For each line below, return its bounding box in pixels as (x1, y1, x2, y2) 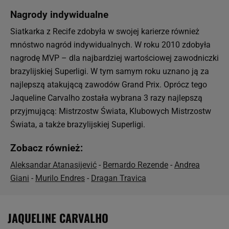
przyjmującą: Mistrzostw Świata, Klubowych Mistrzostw (10, 106, 211, 116)
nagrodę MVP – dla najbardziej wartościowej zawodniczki (10, 53, 219, 63)
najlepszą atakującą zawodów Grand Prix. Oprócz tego (10, 80, 207, 89)
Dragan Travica (91, 173, 146, 183)
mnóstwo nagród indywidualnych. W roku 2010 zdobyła (10, 40, 211, 50)
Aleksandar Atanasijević (10, 160, 97, 170)
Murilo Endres (35, 173, 85, 183)
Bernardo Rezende (103, 160, 168, 170)
